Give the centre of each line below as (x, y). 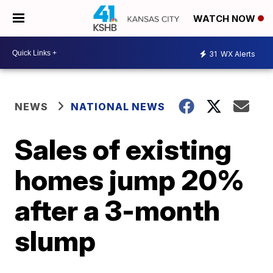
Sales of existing (123, 149)
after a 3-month (118, 210)
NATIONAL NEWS (118, 107)
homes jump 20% (130, 180)
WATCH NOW (225, 19)
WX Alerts (237, 54)
